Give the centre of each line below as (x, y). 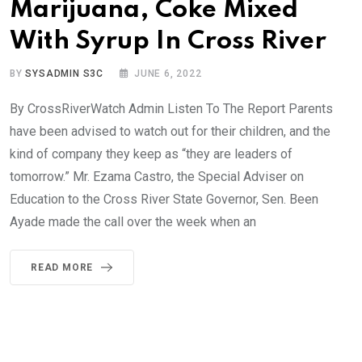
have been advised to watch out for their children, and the (170, 131)
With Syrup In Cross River (168, 42)
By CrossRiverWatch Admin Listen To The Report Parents (171, 109)
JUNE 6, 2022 (168, 74)
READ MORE (62, 267)
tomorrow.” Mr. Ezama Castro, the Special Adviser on (157, 177)
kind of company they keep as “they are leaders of (151, 154)
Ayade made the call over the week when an (133, 222)
